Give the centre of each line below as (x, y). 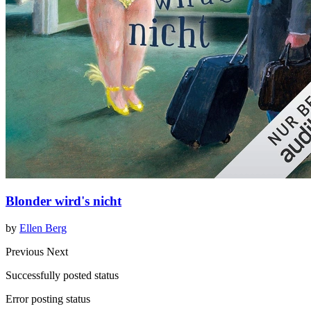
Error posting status (48, 299)
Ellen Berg (43, 228)
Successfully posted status (62, 276)
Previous (26, 252)
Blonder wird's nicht (64, 201)
